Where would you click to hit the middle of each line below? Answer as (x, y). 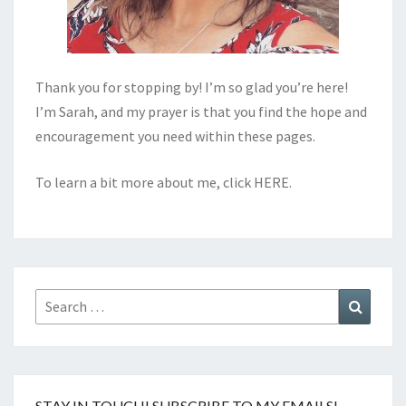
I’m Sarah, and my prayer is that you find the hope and (201, 111)
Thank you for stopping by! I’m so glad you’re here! (192, 87)
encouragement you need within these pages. (175, 135)
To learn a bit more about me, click (145, 182)
